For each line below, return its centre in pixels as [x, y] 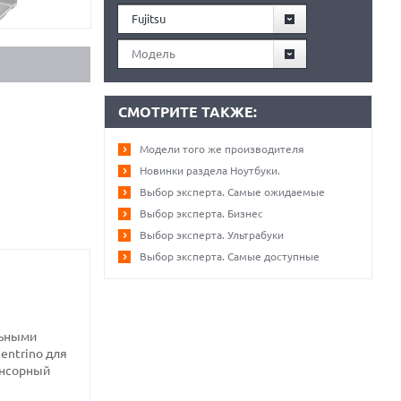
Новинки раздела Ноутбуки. [210, 171]
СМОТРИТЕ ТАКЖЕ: [188, 112]
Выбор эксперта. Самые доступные [230, 256]
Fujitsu [149, 19]
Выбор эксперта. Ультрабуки [212, 235]
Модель [154, 54]
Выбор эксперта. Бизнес [201, 213]
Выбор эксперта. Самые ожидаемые [232, 192]
